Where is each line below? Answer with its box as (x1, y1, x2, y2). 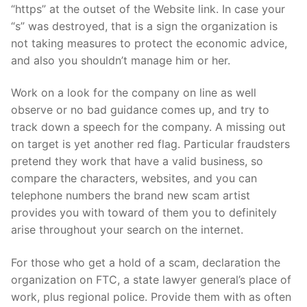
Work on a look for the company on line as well (11, 86, 256, 100)
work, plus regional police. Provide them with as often (11, 289, 291, 304)
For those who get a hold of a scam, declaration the (11, 255, 280, 269)
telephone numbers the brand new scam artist (11, 188, 250, 203)
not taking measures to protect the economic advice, (11, 36, 287, 50)
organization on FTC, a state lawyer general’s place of (11, 272, 291, 286)
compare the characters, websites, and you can (11, 171, 257, 186)
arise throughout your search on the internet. (11, 223, 243, 237)
